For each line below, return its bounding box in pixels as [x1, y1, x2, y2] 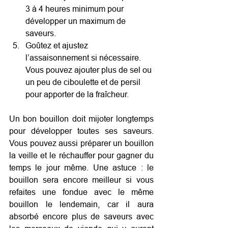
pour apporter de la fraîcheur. [25, 89, 129, 99]
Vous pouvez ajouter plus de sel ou [25, 65, 154, 74]
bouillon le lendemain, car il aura [9, 199, 154, 209]
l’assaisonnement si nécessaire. [25, 52, 143, 62]
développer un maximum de [25, 16, 128, 25]
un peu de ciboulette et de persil [25, 77, 142, 87]
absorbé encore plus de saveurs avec [9, 211, 154, 221]
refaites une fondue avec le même [9, 187, 154, 196]
